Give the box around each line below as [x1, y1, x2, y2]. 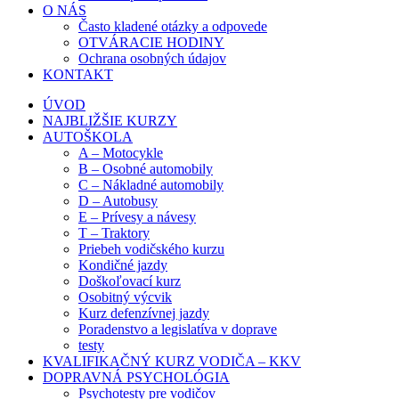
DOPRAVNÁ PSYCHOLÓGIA [43, 369, 230, 385]
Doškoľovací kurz [78, 273, 181, 289]
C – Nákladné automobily [78, 176, 224, 192]
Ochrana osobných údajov [78, 50, 226, 66]
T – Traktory [78, 224, 150, 240]
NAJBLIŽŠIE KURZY [43, 112, 177, 128]
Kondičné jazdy [78, 256, 167, 273]
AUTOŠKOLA [43, 128, 133, 144]
